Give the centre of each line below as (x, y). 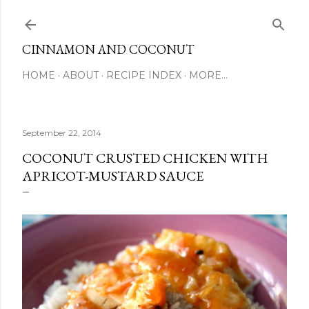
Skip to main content (154, 17)
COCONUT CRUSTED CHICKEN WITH (145, 158)
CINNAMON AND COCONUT (108, 49)
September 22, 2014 (62, 133)
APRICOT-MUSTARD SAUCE (113, 176)
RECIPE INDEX (144, 75)
